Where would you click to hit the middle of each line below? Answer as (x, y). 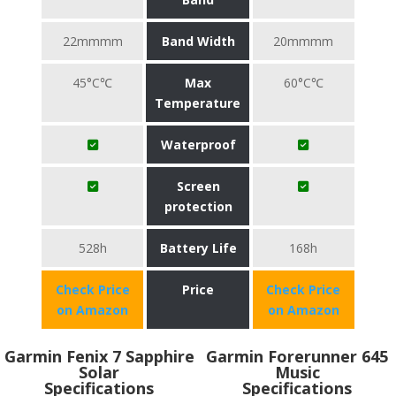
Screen (198, 186)
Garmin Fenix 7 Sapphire (99, 356)
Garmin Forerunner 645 (297, 356)
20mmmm (304, 41)
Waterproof (198, 145)
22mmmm (92, 41)
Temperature (198, 103)
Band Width (198, 41)
